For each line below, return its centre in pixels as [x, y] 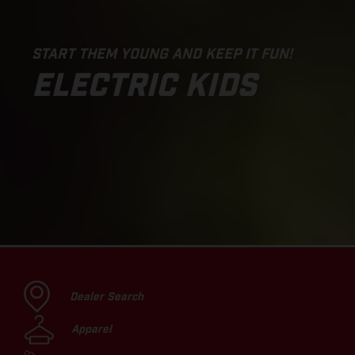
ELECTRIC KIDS [144, 86]
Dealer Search [107, 297]
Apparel [92, 329]
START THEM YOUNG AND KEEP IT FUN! [162, 54]
